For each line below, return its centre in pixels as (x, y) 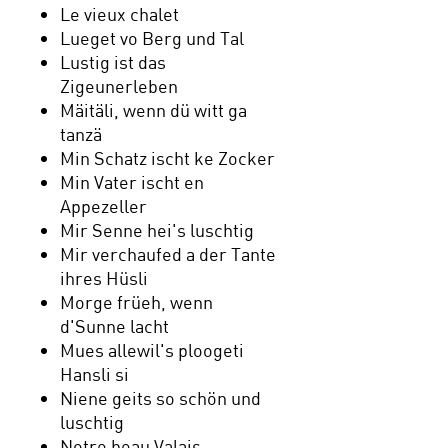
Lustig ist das (113, 61)
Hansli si (94, 373)
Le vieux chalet (119, 13)
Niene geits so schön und (160, 397)
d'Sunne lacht (114, 325)
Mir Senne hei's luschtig (157, 229)
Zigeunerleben (119, 85)
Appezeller (103, 205)
